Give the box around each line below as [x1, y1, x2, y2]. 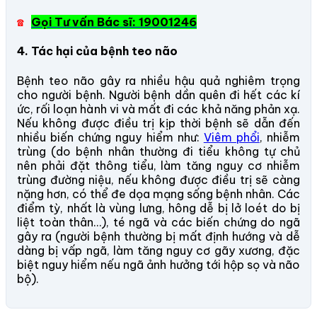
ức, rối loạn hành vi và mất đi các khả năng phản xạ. [17, 101, 300, 116]
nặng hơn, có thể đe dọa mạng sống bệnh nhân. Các [17, 186, 300, 201]
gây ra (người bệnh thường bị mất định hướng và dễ [17, 229, 300, 243]
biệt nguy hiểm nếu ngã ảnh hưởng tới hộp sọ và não [17, 257, 300, 272]
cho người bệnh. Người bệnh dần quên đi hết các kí [17, 87, 300, 102]
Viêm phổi [203, 129, 260, 144]
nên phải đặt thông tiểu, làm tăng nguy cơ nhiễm [17, 158, 300, 173]
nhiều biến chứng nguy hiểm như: [17, 129, 204, 144]
